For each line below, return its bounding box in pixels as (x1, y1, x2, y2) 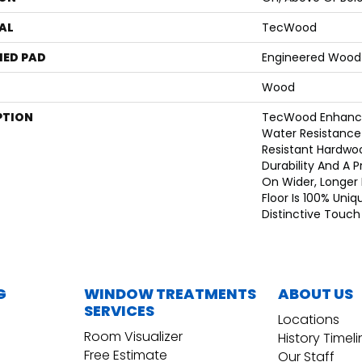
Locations (278, 310, 339, 330)
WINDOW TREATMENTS (84, 284, 256, 305)
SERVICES (84, 301, 154, 322)
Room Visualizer (84, 327, 183, 347)
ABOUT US (278, 284, 353, 305)
